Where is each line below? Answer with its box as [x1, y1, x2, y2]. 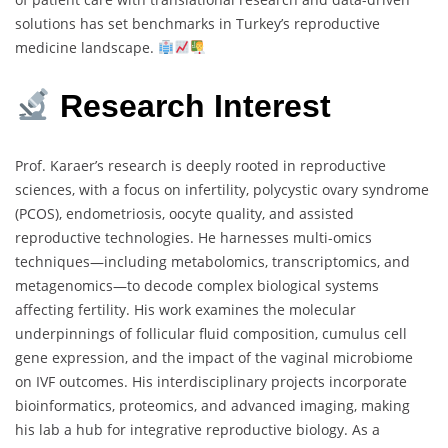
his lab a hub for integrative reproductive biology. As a [15, 419, 380, 439]
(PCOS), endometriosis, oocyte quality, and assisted [15, 203, 354, 223]
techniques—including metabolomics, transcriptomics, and [15, 251, 410, 271]
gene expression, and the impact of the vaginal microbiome [15, 347, 413, 367]
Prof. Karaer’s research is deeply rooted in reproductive [15, 155, 386, 175]
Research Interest [51, 88, 341, 125]
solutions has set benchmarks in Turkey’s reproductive [15, 13, 380, 33]
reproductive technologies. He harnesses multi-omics [15, 227, 372, 247]
